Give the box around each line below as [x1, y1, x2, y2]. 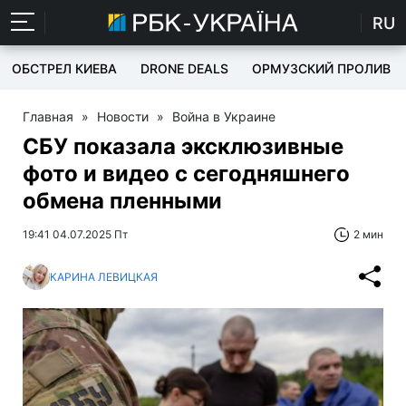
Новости [97, 109, 149, 124]
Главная [23, 109, 73, 124]
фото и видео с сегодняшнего [23, 160, 350, 187]
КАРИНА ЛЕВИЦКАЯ [50, 269, 158, 284]
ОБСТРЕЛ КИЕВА [12, 61, 117, 76]
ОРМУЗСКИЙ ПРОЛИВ [252, 61, 391, 76]
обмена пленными [23, 188, 222, 214]
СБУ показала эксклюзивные [23, 133, 343, 159]
